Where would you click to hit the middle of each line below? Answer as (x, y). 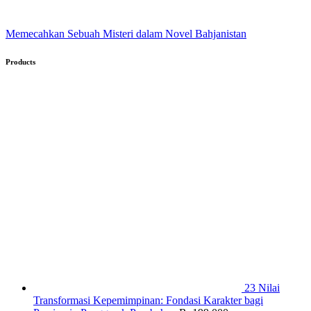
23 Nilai (262, 287)
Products (20, 61)
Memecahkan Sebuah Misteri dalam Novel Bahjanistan (126, 33)
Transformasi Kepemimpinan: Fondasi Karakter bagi (148, 300)
